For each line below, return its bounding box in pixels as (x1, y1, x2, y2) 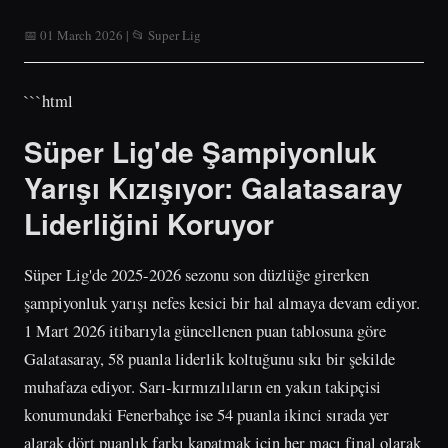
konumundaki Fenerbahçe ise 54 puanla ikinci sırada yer (24, 402, 389, 426)
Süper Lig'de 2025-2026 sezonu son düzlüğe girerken (24, 262, 369, 286)
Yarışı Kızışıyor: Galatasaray (24, 166, 403, 208)
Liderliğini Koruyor (24, 202, 274, 244)
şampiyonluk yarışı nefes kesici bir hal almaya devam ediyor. (24, 290, 420, 314)
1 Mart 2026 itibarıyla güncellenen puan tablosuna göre (24, 318, 386, 342)
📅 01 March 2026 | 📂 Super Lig (24, 26, 201, 44)
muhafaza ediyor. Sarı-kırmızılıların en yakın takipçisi (24, 374, 381, 398)
